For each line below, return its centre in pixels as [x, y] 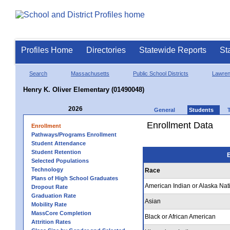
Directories [106, 50]
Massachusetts [90, 73]
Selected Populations [60, 160]
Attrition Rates [51, 222]
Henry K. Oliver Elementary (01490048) [84, 89]
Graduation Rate [54, 195]
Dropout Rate [50, 187]
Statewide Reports [173, 50]
